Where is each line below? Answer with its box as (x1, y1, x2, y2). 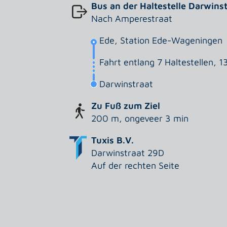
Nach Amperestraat (91, 13, 173, 24)
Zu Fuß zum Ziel (91, 100, 161, 111)
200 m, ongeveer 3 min (91, 113, 189, 124)
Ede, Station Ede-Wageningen (99, 35, 223, 46)
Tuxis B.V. (91, 135, 134, 146)
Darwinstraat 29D (91, 147, 165, 159)
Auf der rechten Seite (91, 160, 180, 171)
